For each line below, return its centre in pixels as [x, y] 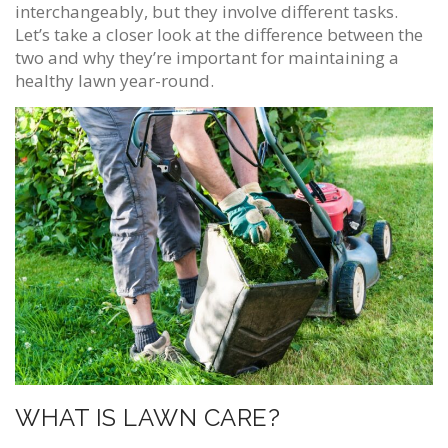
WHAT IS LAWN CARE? [147, 417]
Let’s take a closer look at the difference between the [219, 35]
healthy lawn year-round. [114, 81]
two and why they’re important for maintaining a [207, 58]
